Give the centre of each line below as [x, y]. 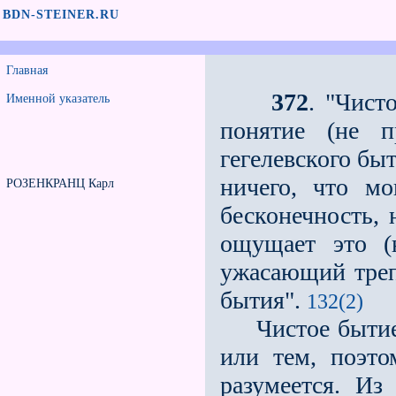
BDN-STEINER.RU [61, 15]
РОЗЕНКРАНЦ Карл [60, 183]
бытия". [263, 300]
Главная [27, 70]
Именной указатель [58, 99]
